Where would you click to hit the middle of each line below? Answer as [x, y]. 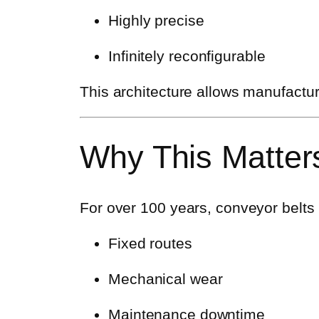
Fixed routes [150, 244]
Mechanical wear [166, 279]
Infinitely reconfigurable [187, 56]
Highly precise [156, 20]
